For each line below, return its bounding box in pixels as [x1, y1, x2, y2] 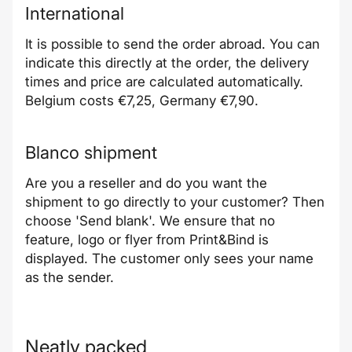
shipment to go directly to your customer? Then [25, 194, 324, 210]
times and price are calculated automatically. [25, 74, 303, 90]
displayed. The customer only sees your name [25, 251, 313, 266]
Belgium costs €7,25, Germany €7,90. [25, 93, 258, 108]
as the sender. [25, 269, 114, 285]
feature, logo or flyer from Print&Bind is [25, 232, 269, 247]
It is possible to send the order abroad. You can [25, 36, 320, 52]
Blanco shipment [25, 142, 157, 163]
